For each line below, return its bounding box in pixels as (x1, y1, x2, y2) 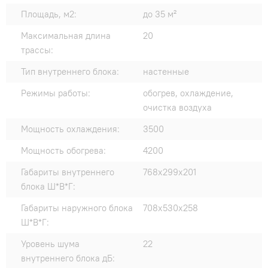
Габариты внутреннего (21, 166, 114, 178)
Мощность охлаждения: (21, 123, 120, 135)
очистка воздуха (143, 102, 212, 114)
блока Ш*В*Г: (21, 181, 75, 193)
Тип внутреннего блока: (21, 66, 119, 78)
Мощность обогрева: (21, 145, 106, 157)
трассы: (21, 44, 53, 56)
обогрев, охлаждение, (143, 87, 233, 99)
